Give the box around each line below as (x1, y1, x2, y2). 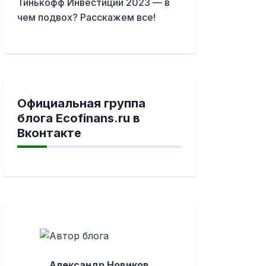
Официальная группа (17, 96, 145, 111)
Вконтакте (17, 126, 81, 141)
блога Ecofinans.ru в (17, 111, 140, 126)
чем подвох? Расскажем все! (17, 11, 156, 24)
